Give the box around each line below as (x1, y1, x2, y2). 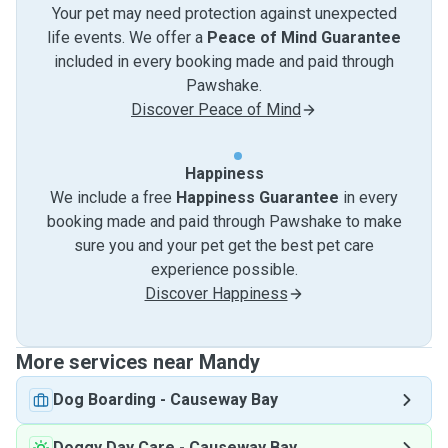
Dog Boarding (53, 390, 156, 409)
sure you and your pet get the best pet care (74, 236, 374, 255)
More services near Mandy (16, 350, 260, 374)
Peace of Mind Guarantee (207, 28, 401, 47)
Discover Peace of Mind (131, 100, 301, 119)
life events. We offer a (47, 28, 207, 47)
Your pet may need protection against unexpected (51, 4, 397, 23)
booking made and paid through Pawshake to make (46, 212, 402, 231)
